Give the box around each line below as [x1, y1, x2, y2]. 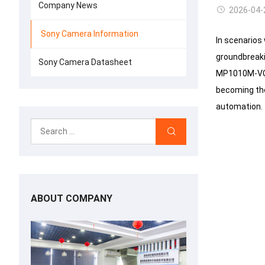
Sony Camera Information [41, 29, 138, 38]
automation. [215, 102, 263, 111]
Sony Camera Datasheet [38, 57, 132, 67]
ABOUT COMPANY [31, 193, 112, 204]
